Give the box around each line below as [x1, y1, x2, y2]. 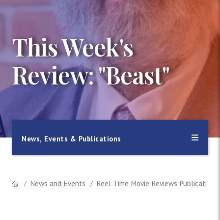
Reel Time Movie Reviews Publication [96, 179, 215, 189]
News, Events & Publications [22, 134, 121, 143]
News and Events [29, 179, 85, 189]
